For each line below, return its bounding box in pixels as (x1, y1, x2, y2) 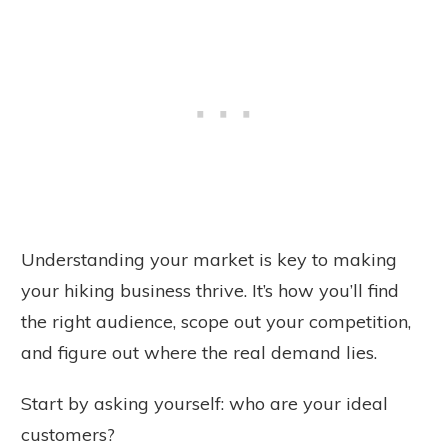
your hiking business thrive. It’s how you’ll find (21, 279, 399, 303)
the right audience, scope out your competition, (21, 310, 411, 334)
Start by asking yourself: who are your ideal (21, 392, 388, 416)
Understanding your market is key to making (21, 248, 397, 272)
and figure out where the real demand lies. (21, 341, 377, 365)
